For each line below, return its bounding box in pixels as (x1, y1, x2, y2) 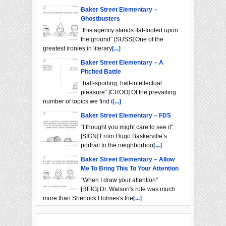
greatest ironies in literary (43, 45, 112, 52)
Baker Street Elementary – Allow (81, 156, 175, 163)
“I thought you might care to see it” (81, 124, 173, 131)
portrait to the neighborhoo (81, 142, 153, 149)
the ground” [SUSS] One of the (81, 36, 163, 43)
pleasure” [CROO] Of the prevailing (81, 89, 176, 96)
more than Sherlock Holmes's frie (43, 195, 133, 202)
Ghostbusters (81, 15, 120, 23)
